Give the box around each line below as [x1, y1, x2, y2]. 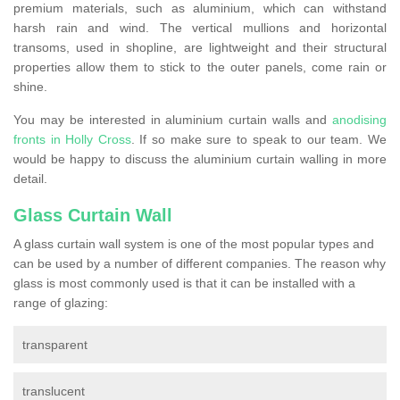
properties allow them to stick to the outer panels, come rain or [13, 60, 387, 75]
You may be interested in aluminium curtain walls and [13, 112, 332, 128]
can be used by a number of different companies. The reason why [13, 256, 386, 271]
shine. [13, 79, 51, 95]
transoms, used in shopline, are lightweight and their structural [13, 40, 387, 55]
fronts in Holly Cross [13, 132, 131, 147]
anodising [332, 112, 387, 128]
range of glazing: [13, 296, 108, 311]
